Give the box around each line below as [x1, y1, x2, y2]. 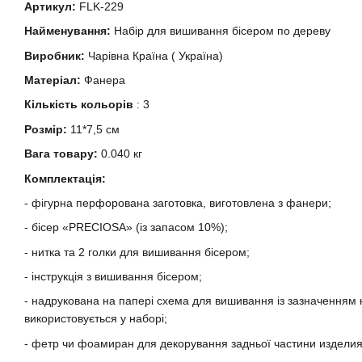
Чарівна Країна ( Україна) [85, 48, 223, 62]
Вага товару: [24, 147, 98, 161]
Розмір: [24, 122, 67, 136]
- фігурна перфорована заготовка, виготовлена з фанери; [24, 196, 331, 209]
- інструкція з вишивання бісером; [24, 270, 202, 284]
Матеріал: [24, 73, 81, 86]
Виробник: [24, 48, 85, 62]
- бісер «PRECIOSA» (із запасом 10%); [24, 221, 228, 234]
